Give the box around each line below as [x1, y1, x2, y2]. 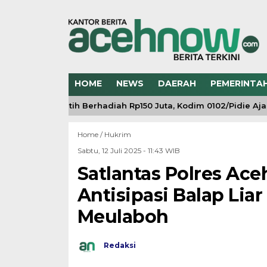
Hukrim [104, 130, 131, 139]
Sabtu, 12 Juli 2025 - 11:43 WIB [77, 146, 180, 155]
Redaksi [103, 241, 136, 250]
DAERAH [157, 77, 196, 89]
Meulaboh [77, 206, 169, 228]
